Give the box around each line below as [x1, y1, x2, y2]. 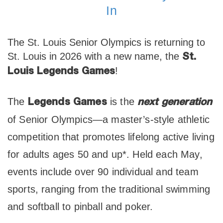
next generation [137, 97, 213, 107]
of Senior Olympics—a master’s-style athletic [7, 114, 210, 125]
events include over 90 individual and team [7, 166, 199, 177]
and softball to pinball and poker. [7, 201, 153, 212]
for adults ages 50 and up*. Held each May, [7, 149, 203, 160]
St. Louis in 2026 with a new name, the [7, 51, 182, 62]
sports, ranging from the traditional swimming [7, 184, 211, 195]
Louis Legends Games [7, 66, 115, 76]
